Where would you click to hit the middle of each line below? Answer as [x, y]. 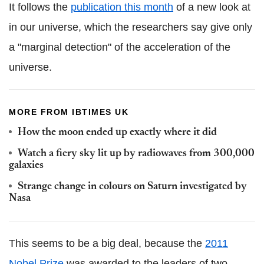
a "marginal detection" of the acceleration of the [120, 47]
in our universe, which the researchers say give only [131, 27]
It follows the [40, 7]
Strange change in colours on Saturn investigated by [132, 187]
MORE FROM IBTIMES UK [69, 112]
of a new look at [212, 7]
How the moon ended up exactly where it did [117, 133]
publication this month [122, 7]
